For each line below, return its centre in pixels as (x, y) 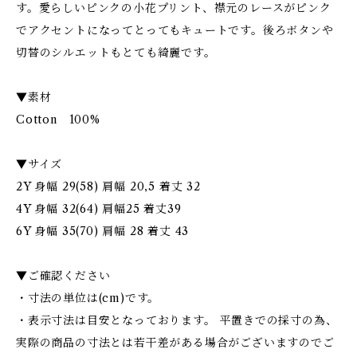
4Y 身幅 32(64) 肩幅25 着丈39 (99, 208)
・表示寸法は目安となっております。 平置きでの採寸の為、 (177, 320)
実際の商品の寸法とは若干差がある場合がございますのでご (175, 342)
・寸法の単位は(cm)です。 (88, 298)
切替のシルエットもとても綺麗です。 (116, 52)
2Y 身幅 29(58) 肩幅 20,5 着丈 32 (108, 186)
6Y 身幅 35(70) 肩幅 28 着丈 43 (103, 231)
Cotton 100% (58, 119)
